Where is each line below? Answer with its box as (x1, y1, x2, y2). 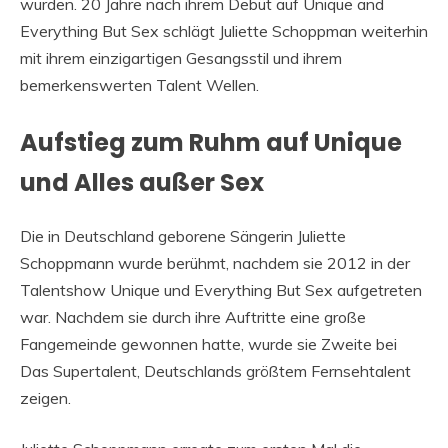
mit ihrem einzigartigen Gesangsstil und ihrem (20, 47, 342, 68)
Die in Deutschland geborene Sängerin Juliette (20, 225, 346, 246)
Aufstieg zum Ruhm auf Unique (20, 125, 402, 159)
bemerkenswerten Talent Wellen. (20, 74, 259, 95)
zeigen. (20, 387, 71, 408)
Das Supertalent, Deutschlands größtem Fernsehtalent (20, 360, 411, 381)
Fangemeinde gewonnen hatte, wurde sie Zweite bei (20, 333, 397, 354)
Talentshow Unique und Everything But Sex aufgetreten (20, 279, 422, 300)
